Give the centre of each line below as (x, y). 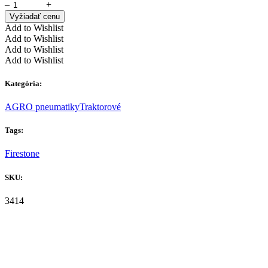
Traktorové (100, 107)
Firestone (22, 154)
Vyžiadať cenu (35, 16)
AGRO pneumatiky (42, 107)
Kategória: (23, 83)
